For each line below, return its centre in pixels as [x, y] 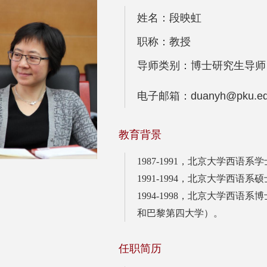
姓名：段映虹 [169, 18]
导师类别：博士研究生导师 [201, 65]
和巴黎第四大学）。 [180, 213]
